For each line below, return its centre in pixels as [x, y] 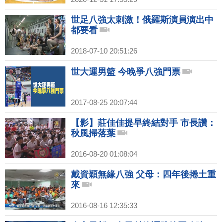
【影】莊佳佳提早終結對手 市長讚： [143, 123]
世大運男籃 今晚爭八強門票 [126, 72]
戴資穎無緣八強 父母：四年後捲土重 [143, 174]
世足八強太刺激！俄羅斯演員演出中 [142, 20]
